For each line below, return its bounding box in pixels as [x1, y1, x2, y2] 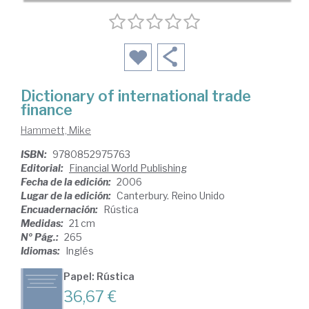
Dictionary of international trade [21, 87, 251, 105]
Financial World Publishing [69, 162, 187, 174]
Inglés [66, 245, 94, 257]
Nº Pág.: [21, 231, 61, 243]
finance [21, 101, 72, 119]
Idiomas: [21, 245, 62, 257]
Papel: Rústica [63, 270, 134, 282]
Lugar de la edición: [21, 190, 113, 201]
